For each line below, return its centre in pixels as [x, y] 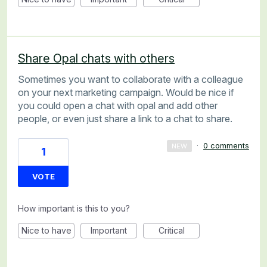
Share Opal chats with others [96, 58]
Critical [171, 231]
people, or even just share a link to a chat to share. [125, 118]
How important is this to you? [74, 209]
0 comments [226, 146]
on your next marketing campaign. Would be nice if [126, 92]
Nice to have [46, 231]
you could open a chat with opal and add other [118, 105]
